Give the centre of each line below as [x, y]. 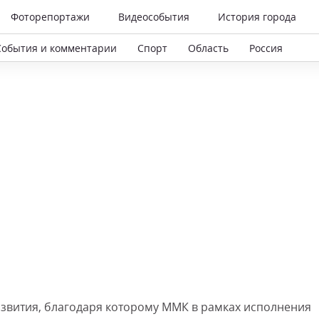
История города [257, 17]
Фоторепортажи [50, 17]
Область [208, 48]
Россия [266, 48]
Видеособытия [154, 17]
